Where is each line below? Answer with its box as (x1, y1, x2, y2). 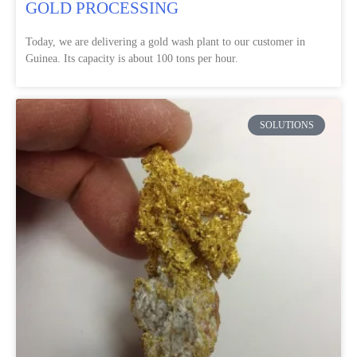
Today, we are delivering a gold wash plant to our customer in (25, 35, 305, 48)
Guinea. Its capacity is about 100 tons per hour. (25, 52, 238, 65)
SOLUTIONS (259, 119, 314, 131)
